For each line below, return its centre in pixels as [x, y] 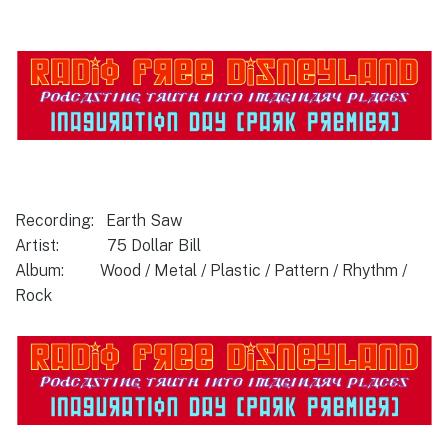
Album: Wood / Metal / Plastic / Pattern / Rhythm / [211, 271]
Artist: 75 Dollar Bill [108, 246]
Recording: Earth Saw [99, 221]
